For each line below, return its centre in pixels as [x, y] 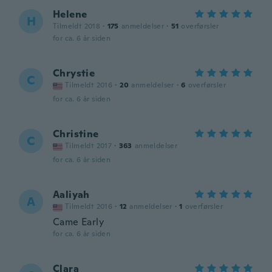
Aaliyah [71, 195]
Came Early [78, 222]
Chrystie [74, 73]
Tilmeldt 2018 [77, 26]
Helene [70, 14]
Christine [76, 134]
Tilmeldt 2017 [89, 146]
